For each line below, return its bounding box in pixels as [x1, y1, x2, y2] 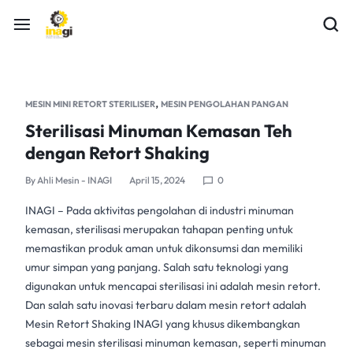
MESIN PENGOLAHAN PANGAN [161, 98, 288, 110]
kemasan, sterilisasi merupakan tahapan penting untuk [25, 222, 293, 236]
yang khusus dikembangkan [163, 317, 300, 331]
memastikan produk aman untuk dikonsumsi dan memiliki [25, 241, 303, 255]
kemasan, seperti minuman [191, 336, 326, 350]
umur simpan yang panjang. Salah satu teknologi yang [25, 260, 288, 274]
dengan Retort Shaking [25, 142, 210, 164]
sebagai [25, 336, 66, 350]
